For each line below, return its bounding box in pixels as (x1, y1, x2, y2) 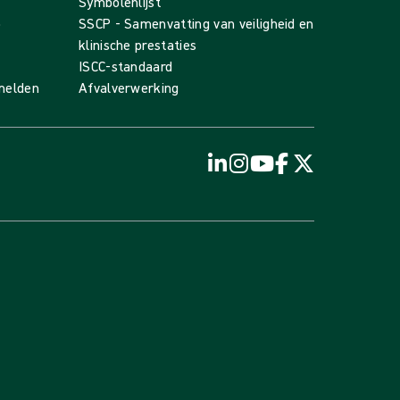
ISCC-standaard (78, 57, 173, 75)
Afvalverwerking (78, 79, 179, 96)
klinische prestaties (78, 36, 197, 54)
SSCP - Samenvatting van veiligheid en (78, 14, 314, 32)
